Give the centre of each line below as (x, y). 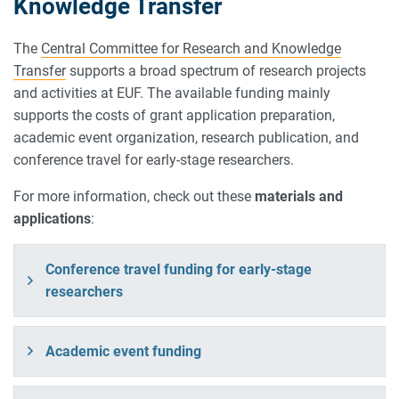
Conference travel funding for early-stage (179, 269)
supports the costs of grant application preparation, (174, 115)
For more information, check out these (134, 196)
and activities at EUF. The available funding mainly (172, 93)
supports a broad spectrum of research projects (216, 70)
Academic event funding (123, 351)
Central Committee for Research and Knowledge (191, 48)
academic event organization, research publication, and (186, 137)
